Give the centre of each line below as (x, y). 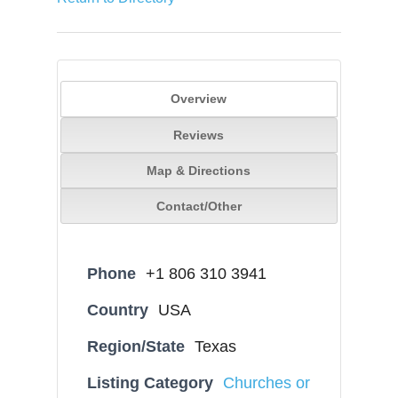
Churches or (267, 382)
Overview (199, 99)
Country (118, 310)
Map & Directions (199, 171)
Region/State (136, 346)
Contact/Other (199, 207)
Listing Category (151, 382)
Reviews (199, 135)
